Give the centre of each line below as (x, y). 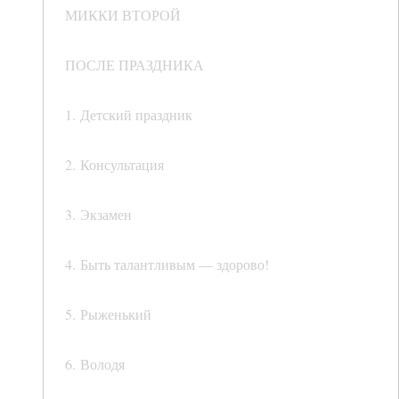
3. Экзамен (98, 215)
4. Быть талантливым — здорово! (167, 265)
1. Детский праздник (129, 115)
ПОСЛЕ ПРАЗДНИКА (134, 65)
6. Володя (95, 364)
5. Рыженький (108, 314)
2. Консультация (114, 165)
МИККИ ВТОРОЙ (123, 15)
